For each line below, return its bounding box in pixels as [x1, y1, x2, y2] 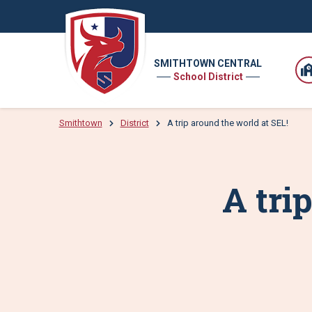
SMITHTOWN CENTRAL [154, 58, 263, 70]
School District [173, 71, 243, 83]
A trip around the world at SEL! [166, 118, 288, 128]
